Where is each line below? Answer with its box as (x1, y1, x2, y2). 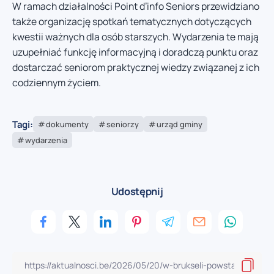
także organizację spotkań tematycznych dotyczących (12, 14, 251, 28)
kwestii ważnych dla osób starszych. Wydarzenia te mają (12, 29, 259, 43)
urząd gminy (156, 119, 202, 130)
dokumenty (45, 119, 89, 130)
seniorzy (106, 119, 139, 130)
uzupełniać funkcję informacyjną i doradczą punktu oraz (12, 45, 258, 59)
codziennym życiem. (12, 75, 101, 89)
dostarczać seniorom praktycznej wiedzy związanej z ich (12, 60, 259, 74)
